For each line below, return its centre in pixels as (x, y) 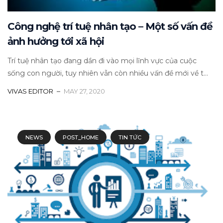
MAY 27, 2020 (84, 91)
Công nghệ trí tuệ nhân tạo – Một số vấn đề (110, 26)
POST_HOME (81, 137)
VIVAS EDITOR (30, 91)
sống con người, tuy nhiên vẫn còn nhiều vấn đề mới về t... (108, 73)
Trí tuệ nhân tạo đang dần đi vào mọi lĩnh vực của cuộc (102, 60)
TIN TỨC (130, 137)
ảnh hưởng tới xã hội (56, 41)
